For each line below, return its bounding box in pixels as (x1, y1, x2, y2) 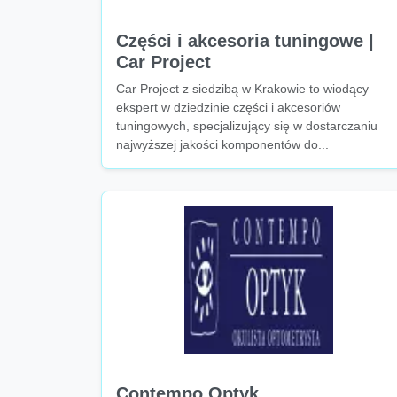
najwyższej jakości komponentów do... (116, 137, 329, 152)
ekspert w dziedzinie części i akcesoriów (116, 100, 340, 114)
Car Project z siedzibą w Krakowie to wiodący (116, 82, 369, 96)
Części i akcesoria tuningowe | (116, 31, 374, 51)
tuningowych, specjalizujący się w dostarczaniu (116, 119, 378, 133)
